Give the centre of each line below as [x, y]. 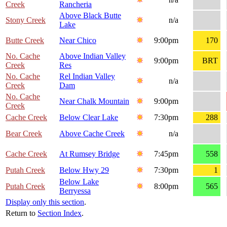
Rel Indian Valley [87, 77]
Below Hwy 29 [84, 170]
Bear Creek [24, 134]
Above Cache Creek [92, 134]
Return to [22, 213]
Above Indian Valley [92, 56]
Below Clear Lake [89, 118]
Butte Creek [25, 41]
